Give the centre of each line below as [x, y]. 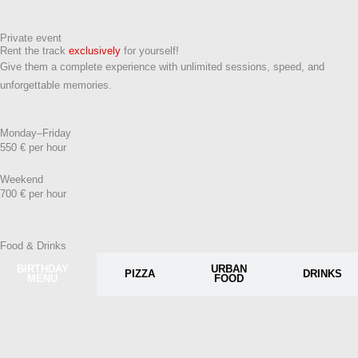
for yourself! [150, 51]
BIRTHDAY [42, 269]
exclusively [95, 51]
